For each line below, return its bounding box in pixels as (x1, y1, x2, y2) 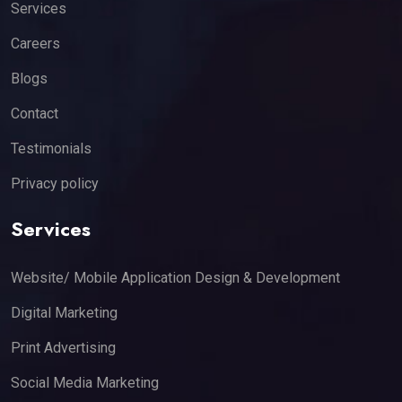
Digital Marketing (11, 303, 118, 321)
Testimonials (11, 139, 92, 157)
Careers (11, 34, 60, 52)
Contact (11, 104, 58, 122)
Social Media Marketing (11, 373, 159, 391)
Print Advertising (11, 338, 116, 356)
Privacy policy (11, 174, 99, 192)
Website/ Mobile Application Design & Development (11, 268, 340, 286)
